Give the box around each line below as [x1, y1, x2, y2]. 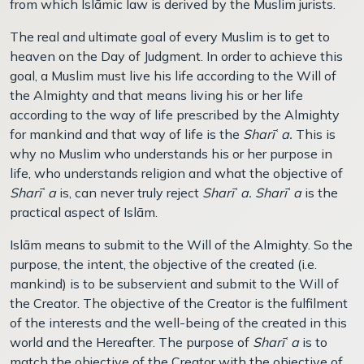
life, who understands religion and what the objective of [10, 164, 343, 181]
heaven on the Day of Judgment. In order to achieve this [10, 47, 343, 64]
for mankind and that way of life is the [10, 125, 243, 142]
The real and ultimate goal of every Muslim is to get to [10, 28, 330, 45]
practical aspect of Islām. [10, 203, 158, 220]
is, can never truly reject [59, 184, 202, 201]
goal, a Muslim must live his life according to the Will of [10, 67, 336, 84]
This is [296, 125, 336, 142]
